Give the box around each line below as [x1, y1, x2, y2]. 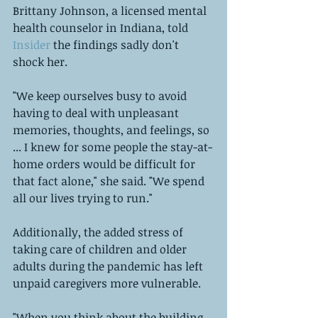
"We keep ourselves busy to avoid [13, 87, 190, 104]
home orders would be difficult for [13, 155, 198, 172]
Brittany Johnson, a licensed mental [13, 2, 209, 18]
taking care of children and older [13, 241, 190, 257]
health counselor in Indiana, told [13, 19, 191, 35]
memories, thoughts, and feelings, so [13, 121, 212, 138]
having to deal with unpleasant [13, 104, 182, 121]
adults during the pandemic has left [13, 258, 206, 274]
